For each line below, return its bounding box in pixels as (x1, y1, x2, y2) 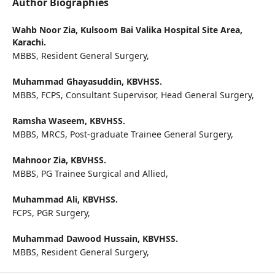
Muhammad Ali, (12, 193, 82, 206)
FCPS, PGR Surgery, (12, 207, 93, 219)
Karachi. (12, 36, 46, 48)
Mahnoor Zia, (12, 154, 71, 166)
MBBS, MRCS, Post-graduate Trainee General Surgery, (12, 128, 236, 141)
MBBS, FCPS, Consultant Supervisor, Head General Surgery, (12, 89, 257, 101)
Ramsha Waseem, (12, 115, 90, 127)
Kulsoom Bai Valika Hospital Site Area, (80, 23, 242, 36)
